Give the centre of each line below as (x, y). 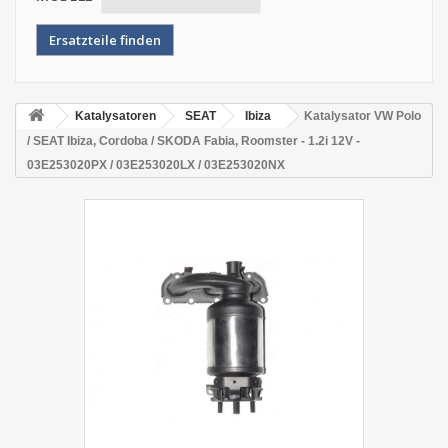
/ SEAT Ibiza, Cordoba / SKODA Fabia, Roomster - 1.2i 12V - (193, 141)
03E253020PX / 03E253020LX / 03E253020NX (156, 165)
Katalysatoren (115, 116)
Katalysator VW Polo (362, 116)
